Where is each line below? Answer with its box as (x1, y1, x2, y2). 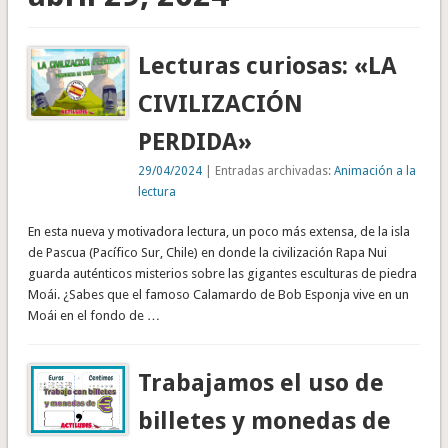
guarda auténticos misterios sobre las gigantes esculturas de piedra (27, 265, 417, 281)
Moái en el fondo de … (27, 307, 160, 323)
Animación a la (334, 163, 417, 178)
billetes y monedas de (138, 406, 392, 435)
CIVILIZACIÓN (138, 89, 304, 118)
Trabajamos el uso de (138, 368, 385, 397)
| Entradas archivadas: (202, 163, 335, 178)
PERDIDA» (138, 127, 253, 156)
